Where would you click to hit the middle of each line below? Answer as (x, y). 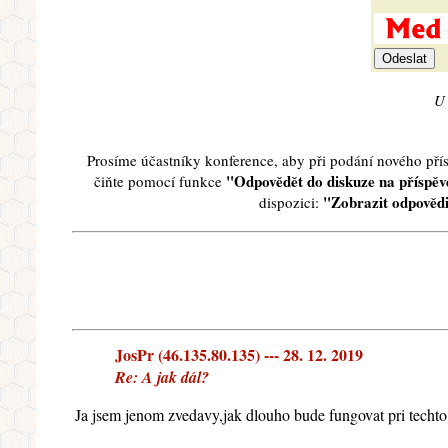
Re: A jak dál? (162, 377)
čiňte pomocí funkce (159, 181)
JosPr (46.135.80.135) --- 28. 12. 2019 (239, 355)
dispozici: (291, 202)
